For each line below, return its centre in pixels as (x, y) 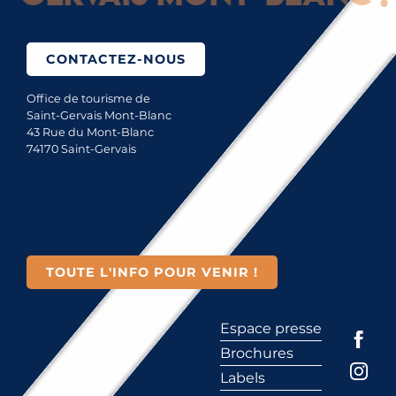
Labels (243, 378)
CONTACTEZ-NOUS (116, 60)
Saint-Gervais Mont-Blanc (99, 116)
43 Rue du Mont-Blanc (90, 133)
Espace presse (271, 329)
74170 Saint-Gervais (81, 149)
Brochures (257, 354)
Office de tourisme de (88, 99)
